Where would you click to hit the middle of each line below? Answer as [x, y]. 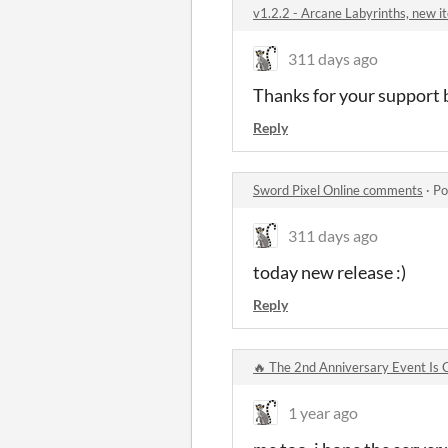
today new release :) [329, 271]
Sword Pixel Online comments [338, 189]
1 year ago [323, 412]
